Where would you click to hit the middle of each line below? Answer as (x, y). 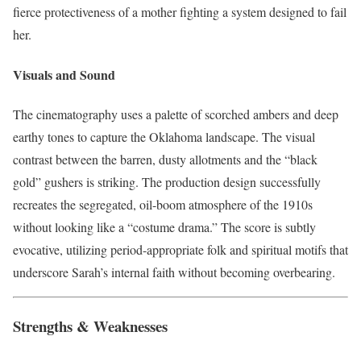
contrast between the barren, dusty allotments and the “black (165, 159)
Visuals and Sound (64, 74)
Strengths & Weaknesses (90, 326)
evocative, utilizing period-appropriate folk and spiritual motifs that (180, 249)
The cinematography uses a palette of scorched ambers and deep (176, 114)
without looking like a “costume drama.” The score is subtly (164, 226)
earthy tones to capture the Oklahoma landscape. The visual (164, 136)
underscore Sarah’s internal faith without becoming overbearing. (174, 272)
